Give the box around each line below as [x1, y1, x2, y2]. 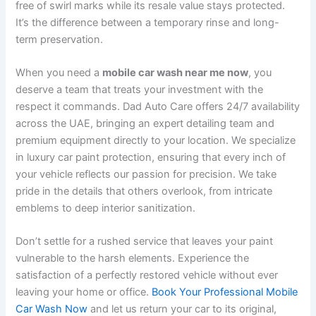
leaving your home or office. [16, 286, 152, 299]
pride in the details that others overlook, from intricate [16, 185, 273, 198]
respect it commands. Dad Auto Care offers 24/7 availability [16, 100, 300, 114]
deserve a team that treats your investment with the [16, 83, 264, 97]
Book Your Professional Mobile [152, 286, 298, 299]
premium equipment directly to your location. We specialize [16, 134, 296, 147]
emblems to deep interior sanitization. [16, 202, 196, 215]
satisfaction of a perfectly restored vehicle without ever [16, 269, 279, 282]
